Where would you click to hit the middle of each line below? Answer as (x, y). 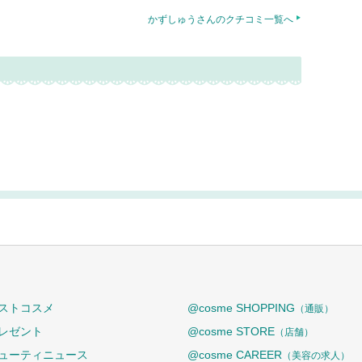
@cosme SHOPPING (241, 308)
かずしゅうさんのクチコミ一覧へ (221, 19)
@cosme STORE (231, 331)
